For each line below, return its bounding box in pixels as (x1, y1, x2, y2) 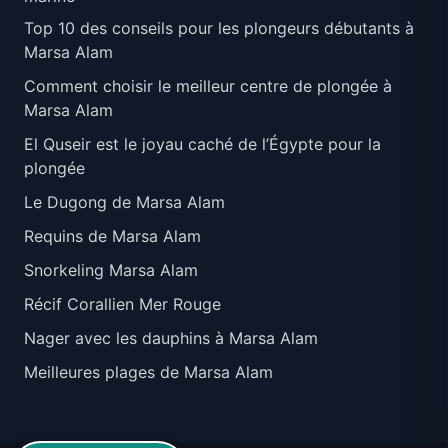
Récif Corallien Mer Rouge (24, 293, 221, 314)
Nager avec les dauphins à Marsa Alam (24, 327, 318, 348)
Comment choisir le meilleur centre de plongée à (24, 75, 392, 96)
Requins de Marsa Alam (24, 225, 201, 246)
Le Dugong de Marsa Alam (24, 191, 225, 212)
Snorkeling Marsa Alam (24, 259, 198, 280)
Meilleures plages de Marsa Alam (24, 361, 273, 382)
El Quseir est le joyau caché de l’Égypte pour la (24, 133, 381, 154)
